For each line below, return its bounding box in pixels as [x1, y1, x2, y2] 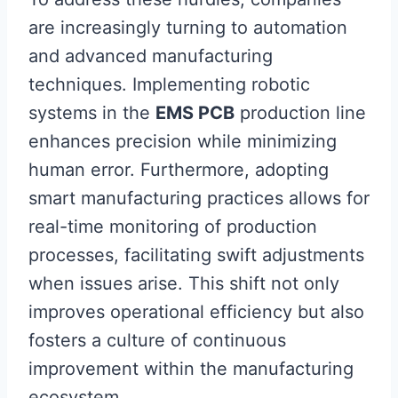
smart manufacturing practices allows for [28, 187, 370, 209]
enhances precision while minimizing [28, 130, 337, 152]
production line [235, 101, 366, 123]
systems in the [28, 101, 155, 123]
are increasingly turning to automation [28, 16, 347, 38]
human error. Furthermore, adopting [28, 158, 329, 180]
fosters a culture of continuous [28, 329, 286, 351]
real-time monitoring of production [28, 215, 317, 237]
